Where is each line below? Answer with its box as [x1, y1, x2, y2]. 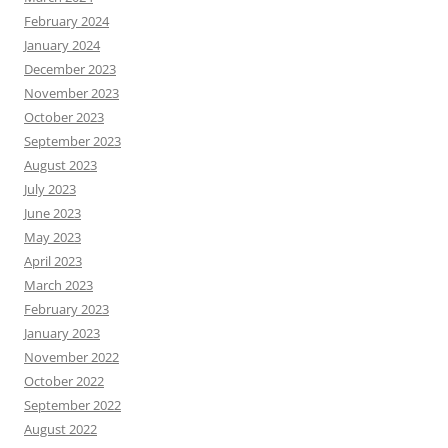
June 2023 [24, 203, 81, 222]
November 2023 [24, 83, 119, 102]
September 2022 [24, 395, 121, 414]
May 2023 [24, 227, 81, 246]
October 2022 [24, 371, 104, 390]
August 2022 [24, 419, 97, 438]
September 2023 [24, 131, 121, 150]
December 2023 [24, 59, 116, 78]
